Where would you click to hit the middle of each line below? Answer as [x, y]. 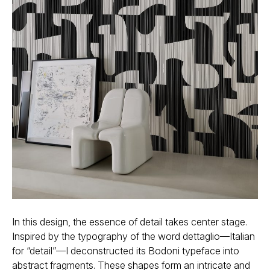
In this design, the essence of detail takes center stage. [130, 222]
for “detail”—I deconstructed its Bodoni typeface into [126, 251]
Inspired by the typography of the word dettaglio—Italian [133, 237]
